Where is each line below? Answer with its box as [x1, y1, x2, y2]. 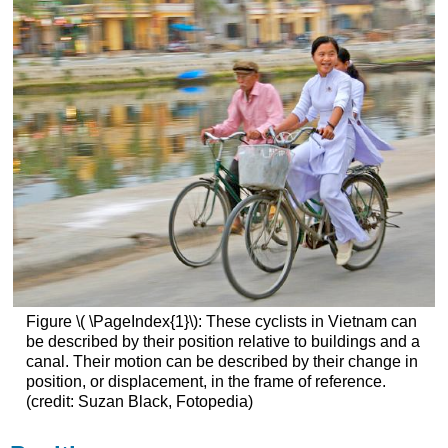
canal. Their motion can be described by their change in [25, 353, 418, 371]
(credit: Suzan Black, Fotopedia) [25, 393, 253, 411]
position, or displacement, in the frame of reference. [25, 373, 386, 391]
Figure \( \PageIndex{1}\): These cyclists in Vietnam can [25, 313, 417, 331]
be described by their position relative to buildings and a [25, 333, 420, 351]
